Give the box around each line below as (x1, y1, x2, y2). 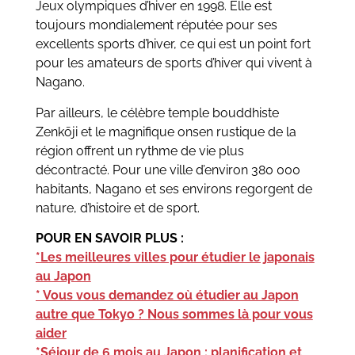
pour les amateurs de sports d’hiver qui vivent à (35, 55, 312, 71)
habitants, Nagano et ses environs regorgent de (35, 181, 312, 197)
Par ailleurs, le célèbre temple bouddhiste (35, 105, 279, 120)
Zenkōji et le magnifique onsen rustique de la (35, 124, 296, 139)
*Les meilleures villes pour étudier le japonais (35, 250, 315, 265)
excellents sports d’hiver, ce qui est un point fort (35, 36, 311, 52)
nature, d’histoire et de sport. (35, 200, 200, 216)
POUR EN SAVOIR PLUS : (35, 231, 184, 246)
